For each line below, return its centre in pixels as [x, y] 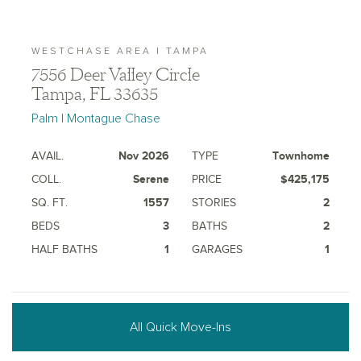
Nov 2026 [144, 156]
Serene [151, 179]
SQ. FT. [50, 202]
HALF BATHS [64, 249]
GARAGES [217, 249]
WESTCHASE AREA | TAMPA [120, 51]
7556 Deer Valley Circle [116, 75]
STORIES [214, 202]
